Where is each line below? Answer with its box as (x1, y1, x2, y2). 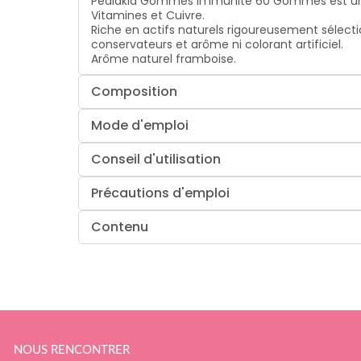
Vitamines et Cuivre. (91, 6, 205, 23)
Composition (91, 81, 178, 101)
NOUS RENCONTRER (14, 344, 130, 357)
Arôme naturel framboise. (91, 50, 237, 67)
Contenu (91, 217, 149, 236)
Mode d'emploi (91, 115, 189, 135)
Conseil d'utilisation (91, 149, 222, 168)
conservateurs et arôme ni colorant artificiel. (91, 35, 344, 52)
